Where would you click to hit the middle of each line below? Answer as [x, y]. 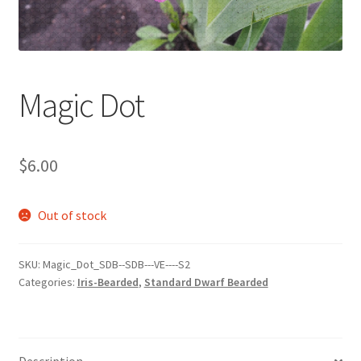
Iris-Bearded [108, 282]
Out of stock [73, 215]
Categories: [48, 282]
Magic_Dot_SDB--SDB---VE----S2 [116, 265]
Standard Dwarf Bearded [206, 282]
